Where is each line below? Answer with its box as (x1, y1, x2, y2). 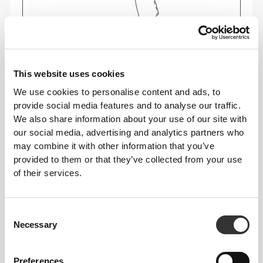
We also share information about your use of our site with (13, 113, 247, 124)
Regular (31, 163, 61, 173)
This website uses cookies (13, 69, 125, 79)
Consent (4, 207, 37, 218)
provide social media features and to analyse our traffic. (13, 100, 241, 110)
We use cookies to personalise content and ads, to (13, 86, 221, 97)
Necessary (13, 219, 57, 230)
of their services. (13, 167, 82, 178)
